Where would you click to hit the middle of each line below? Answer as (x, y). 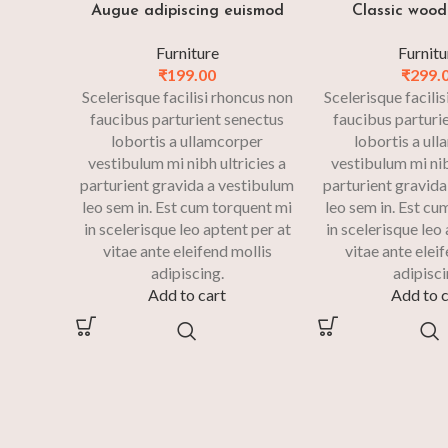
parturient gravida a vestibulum (187, 185)
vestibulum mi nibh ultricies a (187, 163)
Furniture (187, 53)
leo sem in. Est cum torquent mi (187, 207)
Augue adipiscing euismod (187, 11)
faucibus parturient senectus (187, 119)
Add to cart (187, 295)
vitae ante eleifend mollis (187, 251)
